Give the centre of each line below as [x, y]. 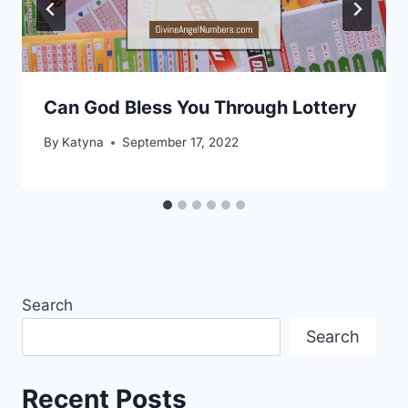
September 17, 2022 [181, 143]
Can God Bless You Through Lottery [200, 107]
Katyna [83, 143]
